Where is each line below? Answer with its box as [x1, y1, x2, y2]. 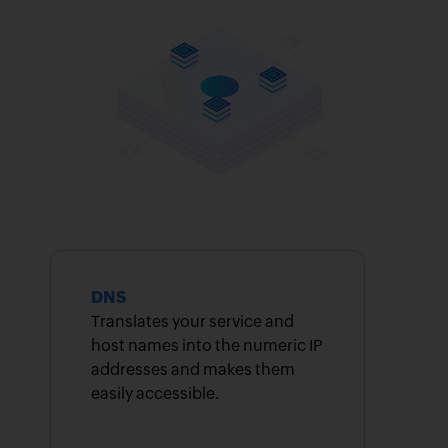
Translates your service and [91, 312, 295, 332]
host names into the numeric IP [91, 336, 324, 356]
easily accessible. [91, 384, 220, 404]
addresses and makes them [91, 360, 296, 380]
